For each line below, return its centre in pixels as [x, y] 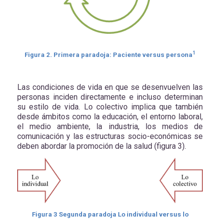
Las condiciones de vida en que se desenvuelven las [110, 87]
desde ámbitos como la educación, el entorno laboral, [110, 117]
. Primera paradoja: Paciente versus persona [121, 55]
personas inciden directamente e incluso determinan [110, 97]
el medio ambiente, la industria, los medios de [110, 127]
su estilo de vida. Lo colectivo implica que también [110, 107]
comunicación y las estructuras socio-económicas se [110, 137]
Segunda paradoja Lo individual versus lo [123, 215]
